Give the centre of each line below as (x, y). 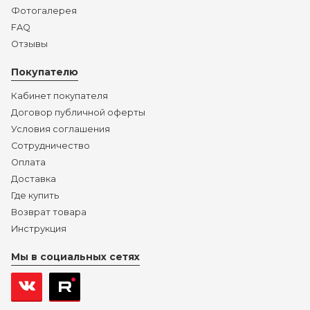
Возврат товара (49, 212)
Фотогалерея (44, 11)
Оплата (28, 162)
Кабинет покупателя (60, 96)
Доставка (34, 179)
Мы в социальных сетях (75, 257)
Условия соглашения (61, 129)
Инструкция (39, 229)
